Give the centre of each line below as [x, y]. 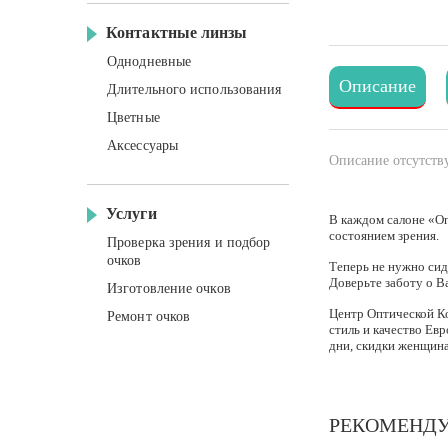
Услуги [131, 213]
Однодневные [149, 61]
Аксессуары [142, 145]
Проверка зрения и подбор [189, 242]
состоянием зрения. [384, 235]
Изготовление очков [169, 288]
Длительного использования [194, 89]
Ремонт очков [149, 316]
